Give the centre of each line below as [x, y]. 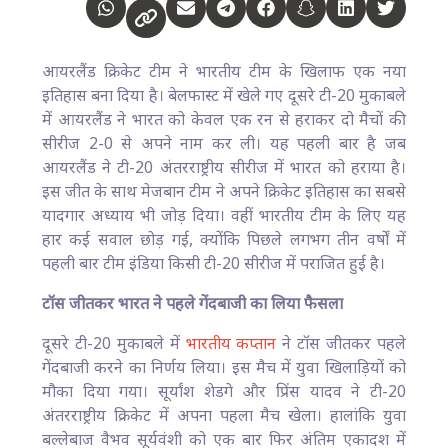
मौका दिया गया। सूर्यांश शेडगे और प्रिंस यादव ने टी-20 [224, 393]
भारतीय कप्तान [231, 345]
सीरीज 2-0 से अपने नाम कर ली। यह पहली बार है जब [224, 145]
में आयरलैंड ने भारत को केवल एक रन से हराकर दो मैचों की [224, 121]
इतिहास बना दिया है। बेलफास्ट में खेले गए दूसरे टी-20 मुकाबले [224, 97]
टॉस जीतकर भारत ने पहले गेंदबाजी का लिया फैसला [192, 305]
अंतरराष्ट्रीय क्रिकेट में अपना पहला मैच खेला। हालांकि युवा [224, 417]
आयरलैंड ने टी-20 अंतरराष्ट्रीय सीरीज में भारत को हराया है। [224, 169]
